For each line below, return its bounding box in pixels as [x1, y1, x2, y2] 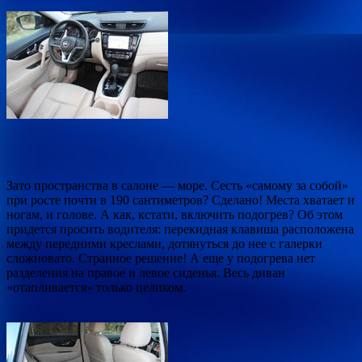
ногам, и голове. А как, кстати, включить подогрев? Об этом [6, 207, 343, 221]
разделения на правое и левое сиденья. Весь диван [6, 265, 285, 280]
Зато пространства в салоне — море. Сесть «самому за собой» [6, 178, 348, 192]
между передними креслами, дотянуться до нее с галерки [6, 236, 322, 250]
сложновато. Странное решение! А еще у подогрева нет [6, 250, 315, 265]
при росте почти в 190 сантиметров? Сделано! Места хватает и [6, 192, 355, 207]
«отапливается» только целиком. [6, 280, 186, 294]
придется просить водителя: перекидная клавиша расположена [6, 221, 354, 236]
